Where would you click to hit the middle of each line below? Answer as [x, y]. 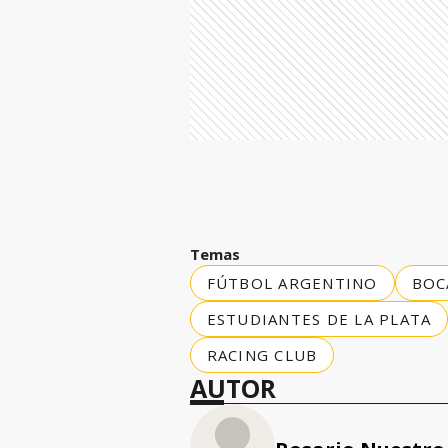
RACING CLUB [262, 354]
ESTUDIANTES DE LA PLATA [319, 318]
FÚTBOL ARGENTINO [292, 282]
